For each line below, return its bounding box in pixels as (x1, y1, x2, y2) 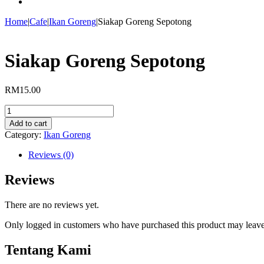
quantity (4, 136, 34, 146)
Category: (5, 129, 44, 140)
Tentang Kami (5, 242, 91, 258)
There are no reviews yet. (5, 199, 99, 210)
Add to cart (9, 118, 47, 128)
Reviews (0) (28, 149, 74, 160)
